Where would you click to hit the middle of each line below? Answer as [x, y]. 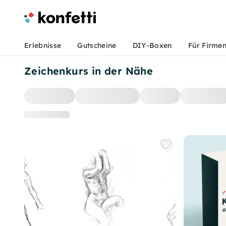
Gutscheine [97, 45]
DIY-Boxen [152, 45]
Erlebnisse [43, 45]
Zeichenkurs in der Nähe [89, 71]
